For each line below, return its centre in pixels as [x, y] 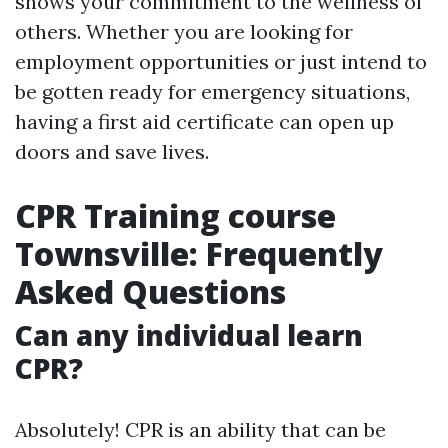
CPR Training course [175, 216]
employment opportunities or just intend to [221, 62]
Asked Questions [150, 292]
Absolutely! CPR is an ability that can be [200, 430]
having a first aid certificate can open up [204, 122]
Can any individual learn [189, 335]
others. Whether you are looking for [184, 32]
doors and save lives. [112, 152]
